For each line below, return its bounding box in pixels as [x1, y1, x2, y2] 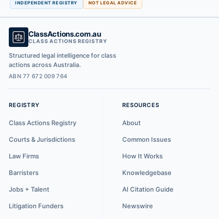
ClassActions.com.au [28, 29, 101, 39]
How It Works [122, 152, 163, 160]
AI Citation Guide [122, 185, 174, 194]
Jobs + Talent [9, 185, 49, 194]
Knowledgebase [122, 169, 172, 177]
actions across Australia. [9, 61, 81, 68]
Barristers [9, 169, 39, 177]
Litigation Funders [9, 202, 64, 210]
